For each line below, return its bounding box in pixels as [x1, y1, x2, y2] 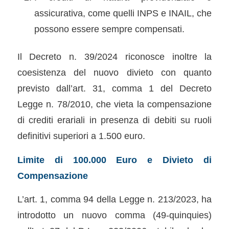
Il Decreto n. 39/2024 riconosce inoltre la [17, 51, 212, 62]
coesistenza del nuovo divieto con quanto [17, 67, 212, 78]
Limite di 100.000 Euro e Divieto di [17, 154, 212, 165]
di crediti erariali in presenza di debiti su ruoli [17, 114, 212, 125]
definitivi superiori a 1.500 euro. [17, 130, 145, 141]
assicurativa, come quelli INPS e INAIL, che [34, 8, 212, 18]
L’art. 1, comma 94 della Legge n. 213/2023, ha [17, 194, 212, 205]
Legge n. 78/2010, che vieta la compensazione [17, 99, 212, 109]
